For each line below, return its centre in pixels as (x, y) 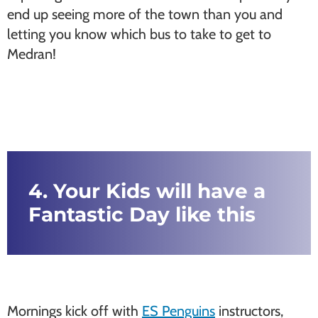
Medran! (32, 54)
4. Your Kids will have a (147, 191)
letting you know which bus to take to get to (139, 34)
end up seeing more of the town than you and (145, 14)
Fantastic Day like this (142, 214)
